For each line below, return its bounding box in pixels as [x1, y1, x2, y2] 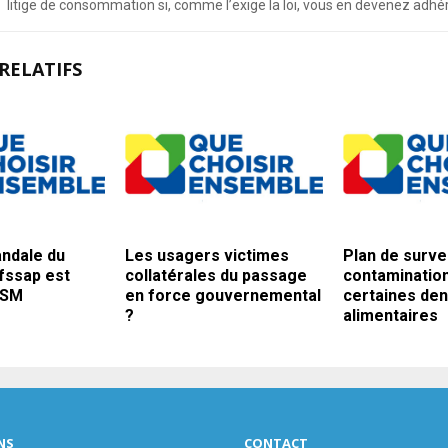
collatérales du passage [124, 266, 307, 286]
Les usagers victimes [124, 246, 289, 266]
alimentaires [342, 306, 438, 326]
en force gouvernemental [124, 286, 321, 306]
